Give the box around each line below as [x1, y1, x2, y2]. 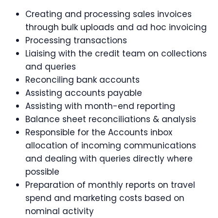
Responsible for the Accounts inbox [25, 127, 172, 139]
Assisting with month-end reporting [25, 100, 175, 112]
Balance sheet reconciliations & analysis [25, 113, 196, 126]
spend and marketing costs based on [25, 192, 184, 204]
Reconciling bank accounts [25, 74, 140, 86]
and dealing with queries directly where [25, 153, 193, 165]
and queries [25, 61, 76, 73]
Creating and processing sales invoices [25, 8, 192, 20]
